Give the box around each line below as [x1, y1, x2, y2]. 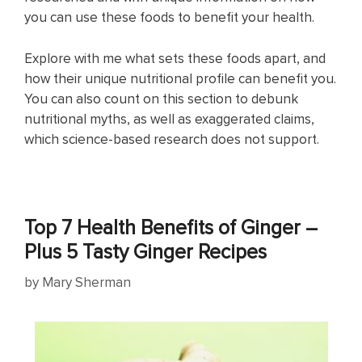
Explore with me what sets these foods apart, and [24, 48, 326, 68]
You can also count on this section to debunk [24, 88, 298, 108]
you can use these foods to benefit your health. [24, 7, 314, 27]
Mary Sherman [42, 272, 131, 292]
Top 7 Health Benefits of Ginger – [24, 212, 318, 241]
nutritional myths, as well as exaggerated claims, [24, 108, 314, 128]
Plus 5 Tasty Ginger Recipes [24, 236, 267, 265]
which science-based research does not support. [24, 128, 319, 149]
